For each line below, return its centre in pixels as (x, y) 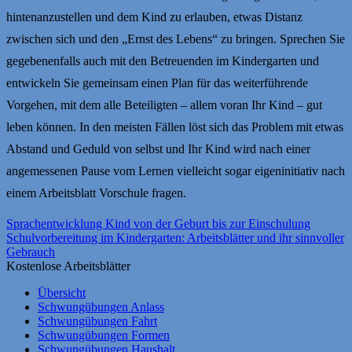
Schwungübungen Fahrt (97, 321)
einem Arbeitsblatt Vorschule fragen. (96, 192)
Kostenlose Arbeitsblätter (68, 266)
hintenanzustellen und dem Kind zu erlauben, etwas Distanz (154, 16)
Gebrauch (31, 251)
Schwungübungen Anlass (101, 306)
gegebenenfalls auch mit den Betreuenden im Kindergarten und (163, 60)
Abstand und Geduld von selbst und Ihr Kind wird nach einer (158, 148)
